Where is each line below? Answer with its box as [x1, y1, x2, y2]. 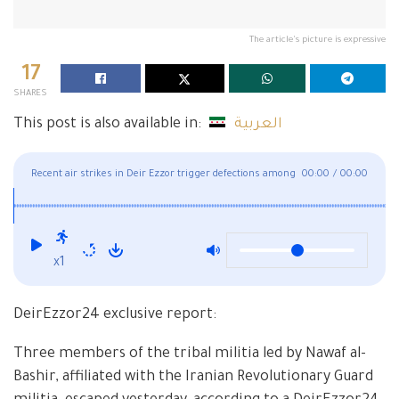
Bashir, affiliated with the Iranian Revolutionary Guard [13, 369, 373, 386]
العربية [234, 116, 283, 133]
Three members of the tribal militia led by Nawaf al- [13, 346, 366, 362]
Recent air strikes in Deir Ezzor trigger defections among [31, 168, 296, 180]
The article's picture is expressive [249, 35, 386, 45]
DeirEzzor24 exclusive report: [13, 306, 216, 323]
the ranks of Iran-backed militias [31, 195, 181, 207]
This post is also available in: [13, 116, 205, 133]
